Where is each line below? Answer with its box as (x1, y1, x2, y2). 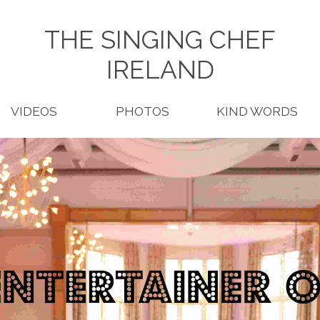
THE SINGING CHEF (44, 25, 276, 55)
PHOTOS (115, 103, 169, 119)
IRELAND (106, 55, 214, 85)
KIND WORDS (216, 103, 298, 119)
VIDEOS (11, 103, 58, 119)
